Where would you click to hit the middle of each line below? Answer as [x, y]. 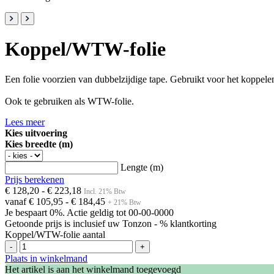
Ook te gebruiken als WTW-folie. [69, 101]
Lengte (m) [142, 167]
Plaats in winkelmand [46, 258]
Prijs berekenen [35, 179]
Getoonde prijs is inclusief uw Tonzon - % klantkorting [111, 223]
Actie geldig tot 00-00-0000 [120, 212]
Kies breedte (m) [39, 144]
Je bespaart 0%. [36, 212]
